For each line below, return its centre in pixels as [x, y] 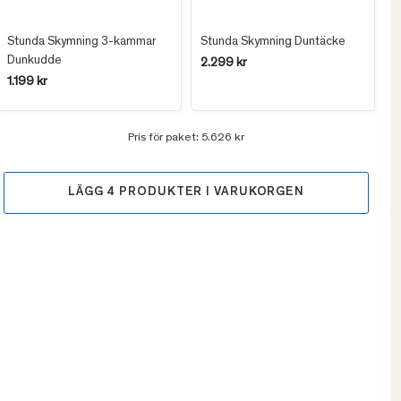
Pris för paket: [165, 139]
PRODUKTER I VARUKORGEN [210, 193]
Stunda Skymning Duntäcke [273, 43]
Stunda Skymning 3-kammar [82, 43]
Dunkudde [34, 61]
